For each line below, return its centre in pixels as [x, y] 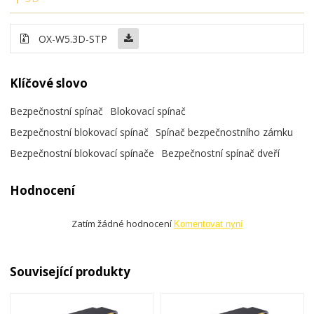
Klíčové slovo [49, 83]
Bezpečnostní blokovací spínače [82, 153]
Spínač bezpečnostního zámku [225, 132]
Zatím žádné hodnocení [122, 223]
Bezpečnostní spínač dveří [221, 153]
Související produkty [70, 272]
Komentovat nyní [208, 224]
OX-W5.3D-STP [73, 39]
